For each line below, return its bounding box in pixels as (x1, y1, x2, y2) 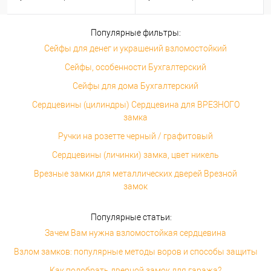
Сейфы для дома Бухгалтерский (73, 81, 198, 91)
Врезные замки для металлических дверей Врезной (34, 169, 237, 178)
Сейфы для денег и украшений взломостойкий (44, 44, 227, 53)
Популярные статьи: (90, 212, 172, 222)
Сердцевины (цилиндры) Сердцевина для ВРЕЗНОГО (31, 100, 240, 109)
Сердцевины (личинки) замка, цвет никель (52, 150, 219, 160)
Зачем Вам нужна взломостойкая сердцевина (45, 228, 226, 238)
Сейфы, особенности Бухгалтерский (65, 62, 206, 72)
